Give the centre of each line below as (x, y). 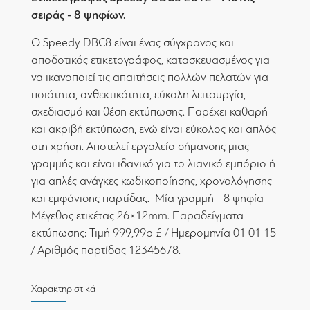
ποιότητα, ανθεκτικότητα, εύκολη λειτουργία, (138, 94)
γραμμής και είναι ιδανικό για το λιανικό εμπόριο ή (153, 164)
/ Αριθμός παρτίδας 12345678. (106, 250)
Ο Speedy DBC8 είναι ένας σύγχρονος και (133, 43)
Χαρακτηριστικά (63, 289)
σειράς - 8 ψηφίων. (79, 15)
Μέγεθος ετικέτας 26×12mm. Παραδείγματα (137, 216)
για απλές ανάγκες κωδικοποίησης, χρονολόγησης (152, 181)
